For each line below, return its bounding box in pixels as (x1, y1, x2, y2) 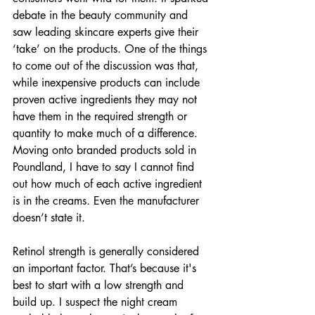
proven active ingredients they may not (13, 92, 200, 108)
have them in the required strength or (13, 109, 191, 124)
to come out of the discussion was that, (13, 58, 202, 74)
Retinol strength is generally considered (13, 244, 202, 259)
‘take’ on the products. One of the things (13, 41, 210, 57)
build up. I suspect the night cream (13, 295, 181, 310)
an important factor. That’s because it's (13, 261, 200, 276)
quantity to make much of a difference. (13, 126, 201, 141)
